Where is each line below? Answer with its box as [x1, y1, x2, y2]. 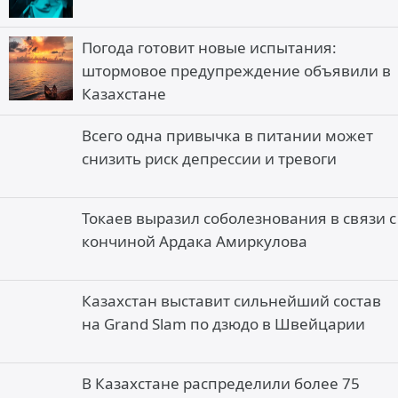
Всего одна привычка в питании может [82, 125, 373, 146]
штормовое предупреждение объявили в [82, 60, 391, 81]
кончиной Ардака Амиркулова [82, 231, 307, 251]
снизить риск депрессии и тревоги [82, 148, 337, 169]
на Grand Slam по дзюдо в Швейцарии [82, 314, 365, 334]
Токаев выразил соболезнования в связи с [82, 208, 396, 228]
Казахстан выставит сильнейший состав [82, 291, 381, 311]
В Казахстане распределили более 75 [82, 373, 360, 394]
